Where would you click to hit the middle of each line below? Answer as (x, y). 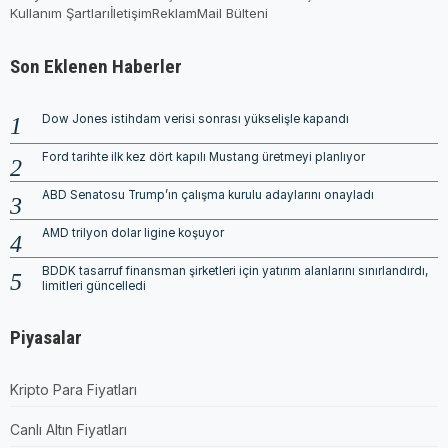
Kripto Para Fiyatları (73, 389)
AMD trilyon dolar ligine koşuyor (133, 232)
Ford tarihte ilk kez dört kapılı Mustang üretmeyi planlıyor (203, 156)
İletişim (131, 12)
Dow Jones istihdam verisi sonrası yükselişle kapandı (195, 118)
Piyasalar (46, 337)
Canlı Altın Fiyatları (68, 429)
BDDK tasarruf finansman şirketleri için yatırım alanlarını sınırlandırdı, (235, 270)
